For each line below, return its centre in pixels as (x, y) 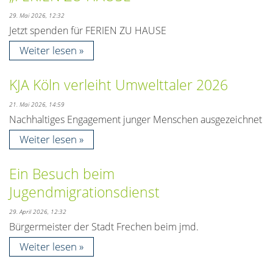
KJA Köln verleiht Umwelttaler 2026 (119, 85)
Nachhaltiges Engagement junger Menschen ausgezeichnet (136, 120)
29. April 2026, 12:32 (38, 212)
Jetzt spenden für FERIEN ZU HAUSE (88, 31)
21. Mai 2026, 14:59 (37, 105)
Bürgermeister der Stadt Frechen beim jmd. (104, 227)
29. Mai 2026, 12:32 (37, 16)
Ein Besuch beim (62, 174)
